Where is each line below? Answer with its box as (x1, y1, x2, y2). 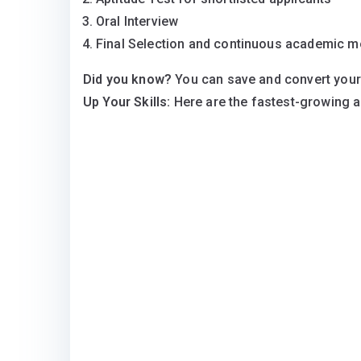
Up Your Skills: (83, 94, 174, 110)
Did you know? (83, 72, 172, 88)
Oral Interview (96, 14, 179, 30)
